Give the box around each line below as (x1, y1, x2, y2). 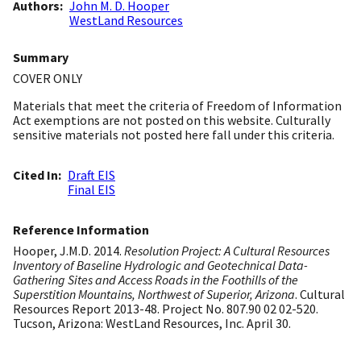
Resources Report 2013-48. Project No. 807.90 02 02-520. (13, 301, 318, 317)
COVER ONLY (13, 70, 82, 87)
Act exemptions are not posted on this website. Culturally (13, 112, 330, 129)
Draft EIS (68, 167, 115, 184)
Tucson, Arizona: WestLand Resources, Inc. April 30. (13, 315, 291, 332)
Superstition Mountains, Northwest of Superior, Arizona (13, 286, 295, 303)
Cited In (13, 167, 58, 184)
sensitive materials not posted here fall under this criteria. (13, 127, 334, 143)
